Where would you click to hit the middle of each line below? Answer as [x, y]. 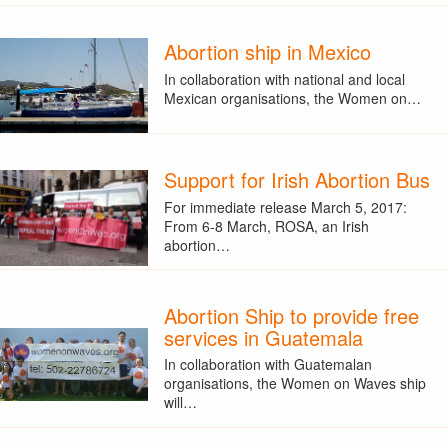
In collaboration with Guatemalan [267, 364]
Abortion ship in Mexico [267, 52]
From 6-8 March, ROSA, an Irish [266, 225]
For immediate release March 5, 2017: [285, 206]
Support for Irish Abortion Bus [296, 180]
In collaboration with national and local [284, 78]
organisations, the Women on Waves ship [294, 383]
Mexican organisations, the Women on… [292, 97]
